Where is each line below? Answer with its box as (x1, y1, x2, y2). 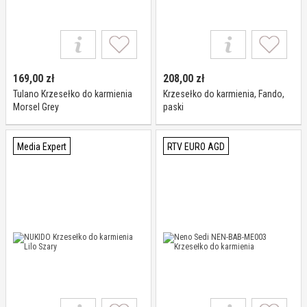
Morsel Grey (13, 101, 59, 112)
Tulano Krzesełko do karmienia (13, 88, 132, 99)
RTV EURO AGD (167, 141, 225, 152)
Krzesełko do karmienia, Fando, (163, 88, 284, 99)
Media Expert (17, 141, 66, 152)
